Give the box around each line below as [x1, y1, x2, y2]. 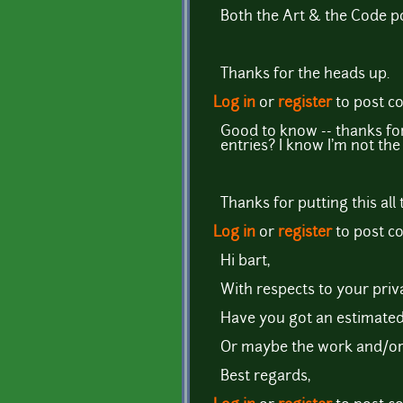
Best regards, [220, 369, 310, 384]
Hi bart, [220, 254, 270, 269]
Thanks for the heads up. [220, 67, 390, 82]
